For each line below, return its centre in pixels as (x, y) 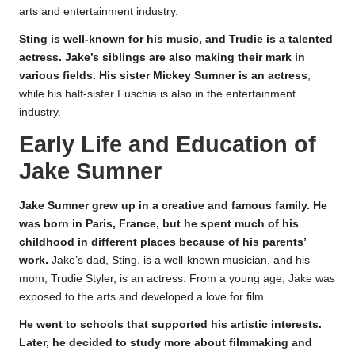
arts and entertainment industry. (99, 12)
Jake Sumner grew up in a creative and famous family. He (173, 205)
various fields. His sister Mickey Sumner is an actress (163, 76)
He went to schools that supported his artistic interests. (170, 324)
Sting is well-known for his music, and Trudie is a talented (176, 40)
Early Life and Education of (168, 145)
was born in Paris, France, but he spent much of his (159, 223)
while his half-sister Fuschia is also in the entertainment (157, 94)
